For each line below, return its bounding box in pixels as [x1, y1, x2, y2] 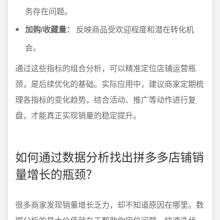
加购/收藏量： [25, 24, 74, 35]
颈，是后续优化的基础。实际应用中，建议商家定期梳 [15, 78, 204, 89]
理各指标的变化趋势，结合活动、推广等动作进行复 [15, 94, 196, 105]
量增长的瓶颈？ [15, 165, 98, 182]
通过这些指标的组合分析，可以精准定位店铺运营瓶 [15, 62, 196, 74]
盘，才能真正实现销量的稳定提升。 [15, 110, 141, 121]
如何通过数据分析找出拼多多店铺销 [15, 148, 204, 165]
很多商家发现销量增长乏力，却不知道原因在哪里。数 [15, 199, 204, 210]
